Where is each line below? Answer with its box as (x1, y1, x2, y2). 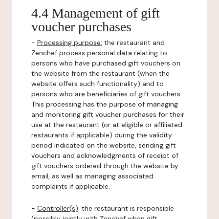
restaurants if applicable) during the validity (31, 131, 172, 139)
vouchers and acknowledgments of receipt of (31, 151, 178, 160)
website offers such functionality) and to (31, 79, 164, 88)
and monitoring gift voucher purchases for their (31, 110, 184, 119)
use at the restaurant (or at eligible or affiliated (31, 120, 182, 129)
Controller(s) (37, 204, 78, 213)
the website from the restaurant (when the (31, 69, 170, 78)
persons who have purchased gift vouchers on (31, 59, 180, 67)
